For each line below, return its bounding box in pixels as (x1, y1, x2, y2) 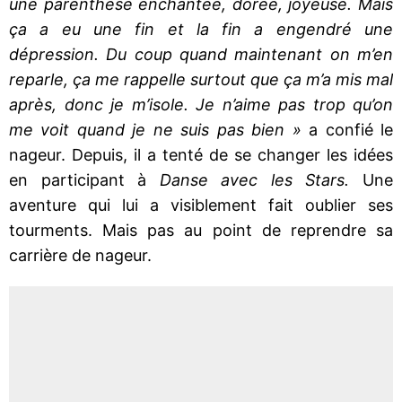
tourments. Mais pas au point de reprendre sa (9, 220, 393, 240)
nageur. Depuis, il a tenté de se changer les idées (9, 144, 393, 164)
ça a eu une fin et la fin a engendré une (9, 19, 393, 39)
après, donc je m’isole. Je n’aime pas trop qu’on (9, 94, 393, 114)
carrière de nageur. (9, 245, 152, 265)
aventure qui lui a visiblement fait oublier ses (9, 195, 393, 214)
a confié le (309, 119, 394, 139)
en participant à (9, 170, 160, 189)
